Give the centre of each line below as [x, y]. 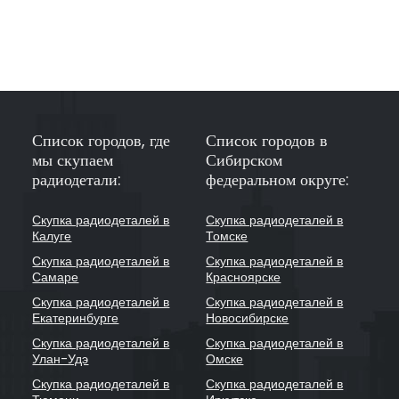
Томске [227, 236]
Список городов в [267, 140]
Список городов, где [102, 140]
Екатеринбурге [76, 318]
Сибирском [244, 159]
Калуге [52, 236]
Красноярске [244, 277]
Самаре [56, 277]
